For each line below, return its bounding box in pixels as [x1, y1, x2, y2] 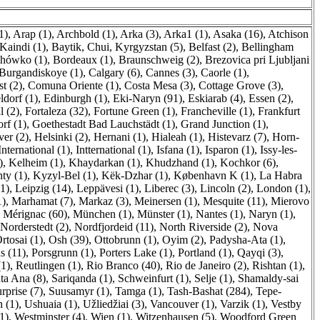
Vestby [271, 298, 301, 310]
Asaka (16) [213, 28, 263, 40]
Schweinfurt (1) [118, 272, 189, 284]
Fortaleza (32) [25, 105, 88, 117]
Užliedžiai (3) [83, 298, 144, 310]
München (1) [73, 208, 131, 220]
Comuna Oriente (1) [28, 79, 119, 91]
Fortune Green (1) [94, 105, 175, 117]
